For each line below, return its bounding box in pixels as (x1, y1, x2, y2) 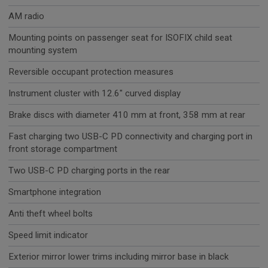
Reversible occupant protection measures (8, 66, 173, 78)
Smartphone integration (8, 187, 101, 198)
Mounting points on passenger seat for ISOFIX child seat (8, 32, 232, 44)
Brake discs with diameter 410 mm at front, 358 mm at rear (8, 109, 245, 121)
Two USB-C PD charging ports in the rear (8, 165, 170, 176)
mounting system (8, 45, 77, 56)
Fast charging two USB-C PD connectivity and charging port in (8, 131, 252, 142)
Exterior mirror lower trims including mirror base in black (8, 251, 229, 263)
